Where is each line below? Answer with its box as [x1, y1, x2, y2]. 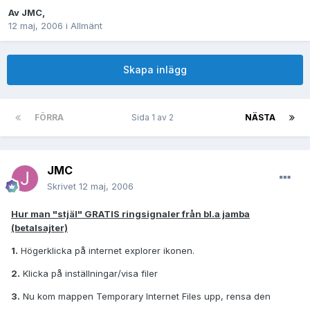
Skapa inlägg [123, 64, 187, 76]
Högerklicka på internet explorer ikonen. [18, 245, 194, 257]
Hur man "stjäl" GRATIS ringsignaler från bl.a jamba [11, 208, 250, 220]
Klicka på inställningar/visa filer [20, 268, 158, 280]
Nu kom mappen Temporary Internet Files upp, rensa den [20, 291, 271, 302]
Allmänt [71, 20, 102, 32]
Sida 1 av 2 [131, 112, 178, 123]
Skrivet [47, 181, 79, 192]
